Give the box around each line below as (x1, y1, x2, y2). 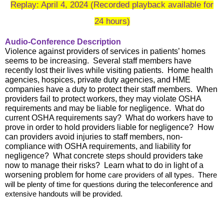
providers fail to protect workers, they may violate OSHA (5, 94, 201, 103)
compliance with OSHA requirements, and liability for (5, 142, 191, 151)
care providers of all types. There (108, 170, 217, 179)
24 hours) (94, 16, 130, 26)
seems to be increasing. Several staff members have (5, 56, 191, 65)
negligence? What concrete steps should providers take (5, 151, 203, 160)
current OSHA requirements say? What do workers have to (5, 113, 213, 122)
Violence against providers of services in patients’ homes (5, 47, 205, 56)
